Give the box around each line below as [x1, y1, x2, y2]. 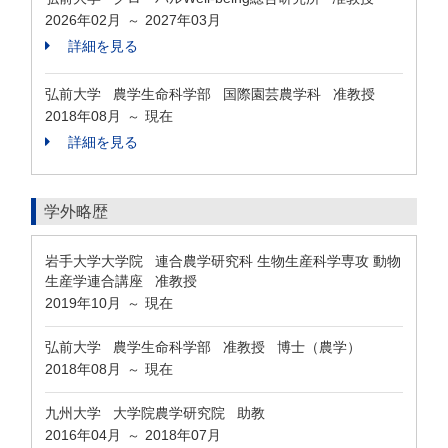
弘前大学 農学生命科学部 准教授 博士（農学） [45, 339, 361, 355]
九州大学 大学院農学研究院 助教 [45, 405, 265, 421]
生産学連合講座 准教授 [45, 273, 197, 289]
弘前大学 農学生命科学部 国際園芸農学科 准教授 [45, 86, 383, 102]
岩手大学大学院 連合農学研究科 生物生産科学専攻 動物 [45, 253, 401, 269]
